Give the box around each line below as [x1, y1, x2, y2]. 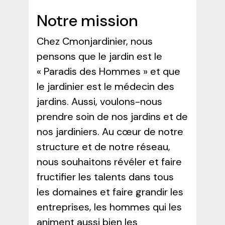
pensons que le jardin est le [36, 49, 162, 63]
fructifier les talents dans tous [36, 170, 174, 183]
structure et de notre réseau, [36, 140, 170, 153]
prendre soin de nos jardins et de [36, 109, 188, 123]
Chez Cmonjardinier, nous [36, 34, 153, 48]
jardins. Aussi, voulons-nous [36, 94, 162, 108]
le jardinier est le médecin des [36, 79, 174, 93]
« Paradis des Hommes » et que [36, 64, 180, 78]
